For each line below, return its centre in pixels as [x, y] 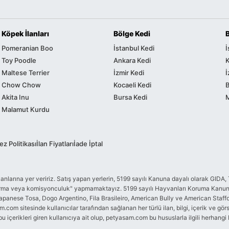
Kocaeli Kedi [132, 85]
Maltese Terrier [26, 73]
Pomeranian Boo [27, 48]
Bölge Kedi [132, 34]
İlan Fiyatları [55, 144]
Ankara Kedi [132, 61]
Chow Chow [21, 85]
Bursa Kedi [130, 97]
